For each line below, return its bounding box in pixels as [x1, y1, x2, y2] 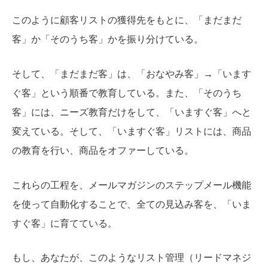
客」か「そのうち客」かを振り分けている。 [12, 34, 203, 45]
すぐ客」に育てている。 [12, 218, 117, 229]
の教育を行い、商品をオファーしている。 [12, 145, 194, 156]
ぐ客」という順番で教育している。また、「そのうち [12, 87, 242, 98]
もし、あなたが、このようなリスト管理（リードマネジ [12, 252, 251, 263]
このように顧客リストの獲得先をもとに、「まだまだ [12, 15, 242, 26]
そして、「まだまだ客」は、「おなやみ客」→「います [12, 68, 251, 79]
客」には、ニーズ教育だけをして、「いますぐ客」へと [12, 106, 251, 117]
